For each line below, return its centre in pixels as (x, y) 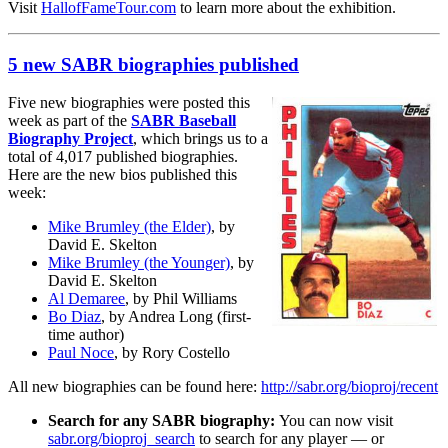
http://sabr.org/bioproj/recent (349, 387)
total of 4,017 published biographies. (123, 157)
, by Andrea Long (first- (176, 317)
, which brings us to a (200, 139)
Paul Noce (81, 353)
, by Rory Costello (172, 353)
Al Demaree (86, 299)
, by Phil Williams (181, 299)
